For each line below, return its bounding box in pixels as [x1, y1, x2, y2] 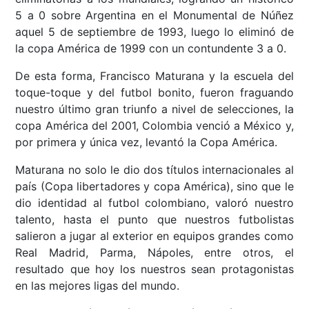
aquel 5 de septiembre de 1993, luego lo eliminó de [15, 25, 294, 39]
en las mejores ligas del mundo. [15, 279, 180, 293]
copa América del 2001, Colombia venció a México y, [15, 119, 294, 133]
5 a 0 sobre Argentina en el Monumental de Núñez [15, 8, 294, 23]
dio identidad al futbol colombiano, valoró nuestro [15, 196, 294, 210]
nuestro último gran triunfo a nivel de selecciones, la [15, 102, 294, 117]
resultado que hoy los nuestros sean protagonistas [15, 262, 294, 277]
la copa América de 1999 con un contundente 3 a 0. [15, 41, 287, 56]
